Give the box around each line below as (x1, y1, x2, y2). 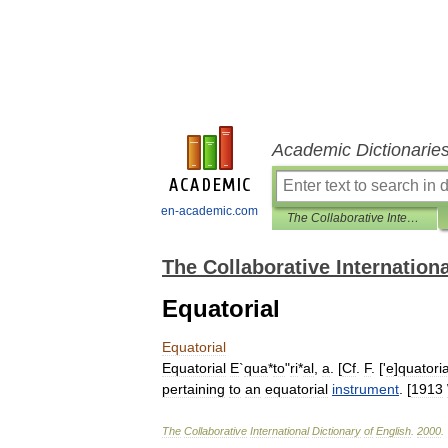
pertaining (162, 381, 225, 397)
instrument (332, 381, 399, 397)
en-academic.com (161, 204, 258, 218)
